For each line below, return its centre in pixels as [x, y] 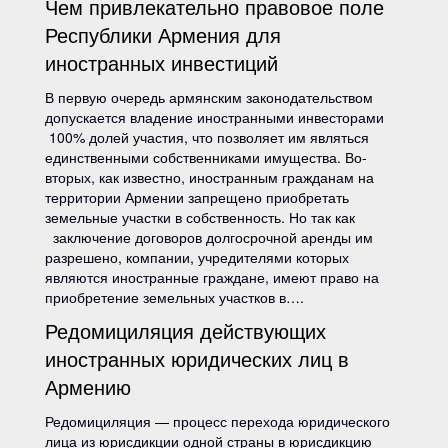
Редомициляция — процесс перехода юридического [217, 421]
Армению [88, 386]
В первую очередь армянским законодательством [209, 97]
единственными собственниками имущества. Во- [206, 157]
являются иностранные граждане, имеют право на [212, 277]
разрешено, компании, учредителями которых [197, 257]
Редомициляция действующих [185, 330]
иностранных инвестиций [161, 62]
